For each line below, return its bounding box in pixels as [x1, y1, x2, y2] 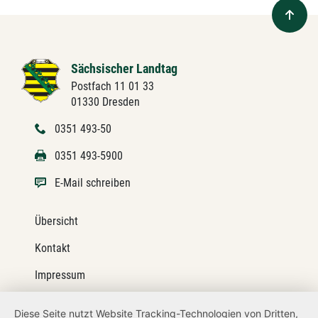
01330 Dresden [70, 95, 140, 109]
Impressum [35, 268, 85, 282]
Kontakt [35, 241, 70, 255]
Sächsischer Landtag [70, 61, 177, 76]
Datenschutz [35, 295, 92, 309]
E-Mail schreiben [55, 176, 131, 190]
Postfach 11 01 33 [70, 79, 154, 93]
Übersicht [35, 214, 78, 228]
